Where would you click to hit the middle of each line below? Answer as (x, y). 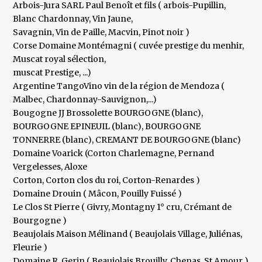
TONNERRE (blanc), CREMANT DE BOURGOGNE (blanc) (127, 140)
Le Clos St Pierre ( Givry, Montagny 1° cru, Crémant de (123, 207)
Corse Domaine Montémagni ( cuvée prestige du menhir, (129, 46)
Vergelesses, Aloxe (50, 167)
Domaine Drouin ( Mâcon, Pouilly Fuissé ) (98, 194)
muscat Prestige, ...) (52, 73)
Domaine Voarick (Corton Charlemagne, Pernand (114, 154)
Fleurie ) (30, 248)
